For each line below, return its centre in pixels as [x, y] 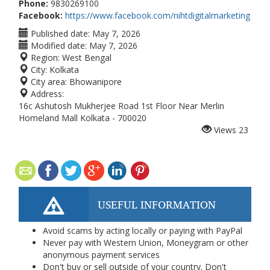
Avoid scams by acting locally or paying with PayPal [143, 231]
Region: [44, 58]
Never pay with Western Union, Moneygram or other [146, 243]
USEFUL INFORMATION [156, 204]
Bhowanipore [96, 82]
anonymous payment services [101, 255]
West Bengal [87, 58]
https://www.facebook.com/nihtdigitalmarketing [158, 15]
